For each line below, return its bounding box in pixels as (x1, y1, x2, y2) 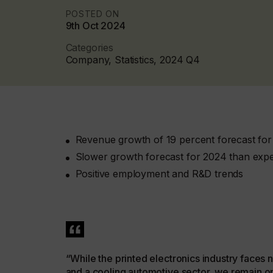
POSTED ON (65, 8, 119, 19)
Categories (65, 41, 113, 54)
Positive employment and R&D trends (75, 168, 244, 180)
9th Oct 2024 (65, 19, 126, 32)
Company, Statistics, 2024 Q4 (65, 53, 200, 66)
